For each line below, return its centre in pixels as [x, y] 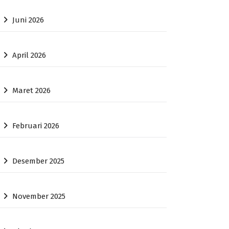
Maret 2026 [32, 91]
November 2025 [39, 197]
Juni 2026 [28, 20]
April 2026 [29, 55]
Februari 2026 [36, 126]
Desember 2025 [39, 161]
